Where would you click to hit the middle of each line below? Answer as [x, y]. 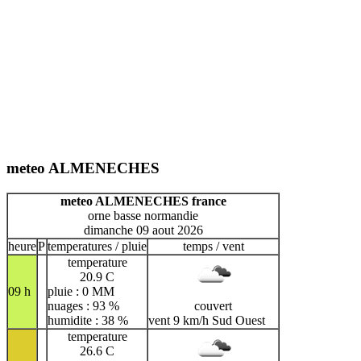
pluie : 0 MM [81, 292]
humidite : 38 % [88, 321]
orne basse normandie [143, 216]
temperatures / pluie [97, 247]
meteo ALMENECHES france [143, 201]
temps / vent [213, 247]
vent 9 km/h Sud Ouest [207, 321]
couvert [213, 306]
